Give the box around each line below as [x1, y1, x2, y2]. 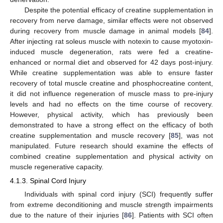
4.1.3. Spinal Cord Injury [10, 176, 86, 185]
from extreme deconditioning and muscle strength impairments [10, 201, 213, 209]
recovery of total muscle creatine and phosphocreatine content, [10, 79, 213, 87]
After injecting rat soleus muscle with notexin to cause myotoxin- [10, 37, 213, 45]
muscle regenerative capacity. [10, 162, 104, 171]
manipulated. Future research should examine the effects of [10, 141, 213, 150]
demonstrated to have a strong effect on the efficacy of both [10, 120, 213, 129]
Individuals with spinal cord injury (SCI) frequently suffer [24, 190, 213, 199]
